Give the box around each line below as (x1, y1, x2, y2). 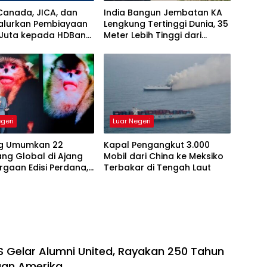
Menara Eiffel (103, 41, 160, 53)
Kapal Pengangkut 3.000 (103, 139, 210, 151)
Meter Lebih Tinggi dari (103, 29, 201, 42)
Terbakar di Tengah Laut (103, 162, 211, 174)
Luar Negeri (112, 116, 151, 126)
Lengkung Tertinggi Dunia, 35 (103, 18, 228, 30)
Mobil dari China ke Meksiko (103, 150, 223, 163)
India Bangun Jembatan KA (103, 7, 222, 19)
